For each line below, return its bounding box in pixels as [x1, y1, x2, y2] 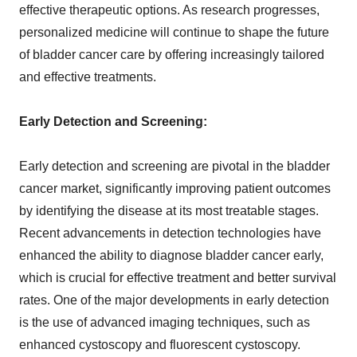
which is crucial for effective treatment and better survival [19, 271, 336, 285]
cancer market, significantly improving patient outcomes [19, 182, 331, 196]
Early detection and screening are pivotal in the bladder [19, 159, 330, 174]
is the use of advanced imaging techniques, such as [19, 316, 310, 330]
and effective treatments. [19, 70, 156, 84]
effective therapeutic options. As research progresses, [19, 3, 320, 18]
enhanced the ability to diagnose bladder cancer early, [19, 249, 324, 263]
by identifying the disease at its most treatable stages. [19, 204, 319, 218]
